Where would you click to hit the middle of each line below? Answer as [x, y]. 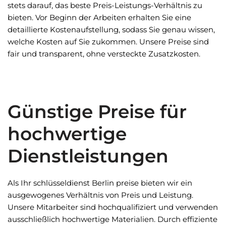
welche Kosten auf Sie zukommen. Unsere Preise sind [108, 42]
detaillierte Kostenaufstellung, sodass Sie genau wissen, [111, 30]
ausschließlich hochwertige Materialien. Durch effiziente [112, 219]
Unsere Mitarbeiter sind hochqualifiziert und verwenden [113, 207]
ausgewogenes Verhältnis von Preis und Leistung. [100, 195]
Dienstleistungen [88, 156]
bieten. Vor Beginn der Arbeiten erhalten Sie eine [99, 17]
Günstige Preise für [97, 111]
